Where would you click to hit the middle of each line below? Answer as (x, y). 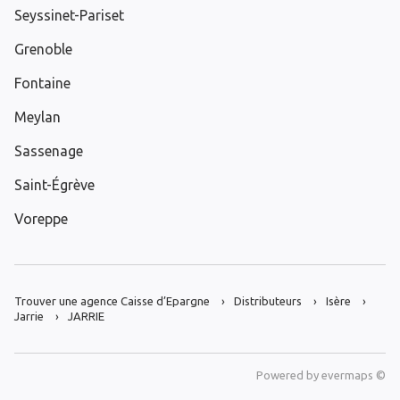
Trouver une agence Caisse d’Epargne (112, 301)
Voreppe (41, 219)
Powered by (289, 375)
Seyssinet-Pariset (69, 16)
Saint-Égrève (54, 185)
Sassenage (49, 151)
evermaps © (354, 375)
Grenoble (43, 50)
